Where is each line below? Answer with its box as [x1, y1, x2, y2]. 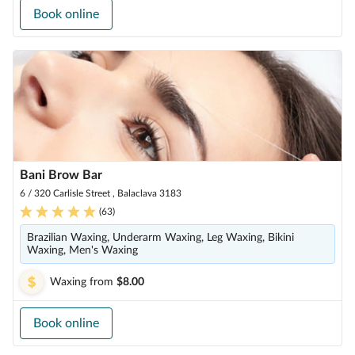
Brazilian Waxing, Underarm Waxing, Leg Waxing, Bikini [27, 232, 294, 243]
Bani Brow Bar [20, 169, 102, 181]
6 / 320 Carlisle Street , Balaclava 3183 [20, 189, 181, 198]
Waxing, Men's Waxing [27, 245, 138, 256]
